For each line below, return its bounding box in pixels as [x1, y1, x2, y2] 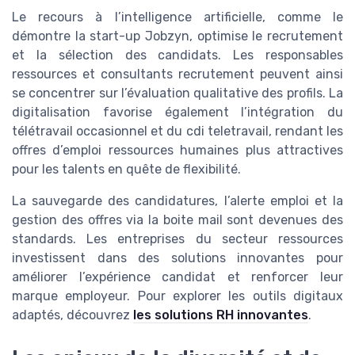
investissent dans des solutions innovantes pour [12, 250, 343, 266]
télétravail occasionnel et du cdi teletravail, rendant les [12, 124, 343, 139]
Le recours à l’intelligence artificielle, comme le [12, 10, 343, 25]
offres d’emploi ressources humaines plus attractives [12, 143, 343, 158]
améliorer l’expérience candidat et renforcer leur [12, 269, 343, 285]
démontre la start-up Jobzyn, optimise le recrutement [12, 29, 343, 44]
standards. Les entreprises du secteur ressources [12, 231, 343, 247]
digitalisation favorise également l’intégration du [12, 105, 343, 120]
